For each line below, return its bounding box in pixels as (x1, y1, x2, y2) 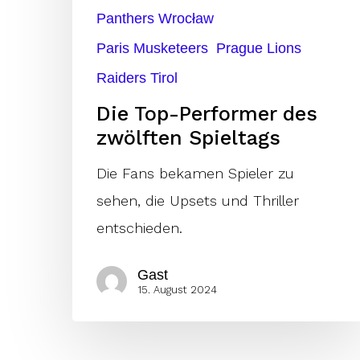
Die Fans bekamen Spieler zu (96, 165, 294, 182)
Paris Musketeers (96, 40, 208, 57)
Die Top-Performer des (96, 102, 317, 126)
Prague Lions (216, 40, 301, 57)
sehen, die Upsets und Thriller (96, 192, 299, 210)
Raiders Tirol (96, 70, 178, 87)
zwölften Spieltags (96, 126, 280, 150)
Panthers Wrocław (96, 10, 214, 27)
